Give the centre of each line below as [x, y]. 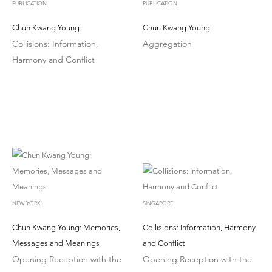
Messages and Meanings [56, 243]
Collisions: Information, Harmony [199, 227]
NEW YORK [26, 202]
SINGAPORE [158, 202]
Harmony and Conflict [53, 59]
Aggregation [168, 43]
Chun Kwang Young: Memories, [66, 227]
